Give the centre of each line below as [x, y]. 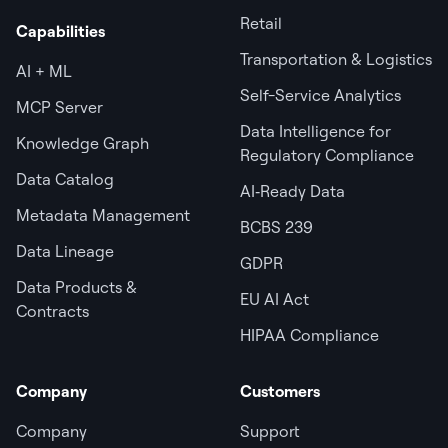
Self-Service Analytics [320, 94]
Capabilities [60, 30]
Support [270, 430]
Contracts [52, 310]
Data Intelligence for [315, 130]
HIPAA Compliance [309, 334]
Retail [261, 22]
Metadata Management [103, 214]
